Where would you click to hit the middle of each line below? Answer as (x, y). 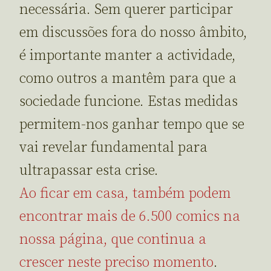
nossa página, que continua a (113, 239)
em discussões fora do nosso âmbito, (133, 32)
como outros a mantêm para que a (128, 78)
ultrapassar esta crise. (89, 170)
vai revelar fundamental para (113, 147)
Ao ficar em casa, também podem (125, 193)
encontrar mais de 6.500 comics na (130, 216)
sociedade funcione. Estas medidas (129, 101)
